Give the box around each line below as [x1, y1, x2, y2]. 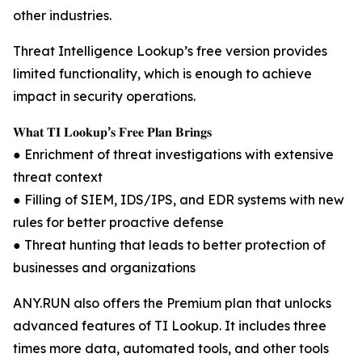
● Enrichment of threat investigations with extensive [13, 146, 334, 162]
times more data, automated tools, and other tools [13, 340, 329, 356]
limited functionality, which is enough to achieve [13, 65, 312, 82]
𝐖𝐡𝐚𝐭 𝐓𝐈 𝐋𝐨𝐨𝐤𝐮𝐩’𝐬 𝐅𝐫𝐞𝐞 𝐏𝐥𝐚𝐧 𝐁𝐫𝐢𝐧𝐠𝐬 [13, 124, 212, 140]
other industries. [13, 7, 112, 23]
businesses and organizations [13, 259, 196, 276]
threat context [13, 169, 103, 185]
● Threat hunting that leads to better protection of [13, 237, 326, 253]
